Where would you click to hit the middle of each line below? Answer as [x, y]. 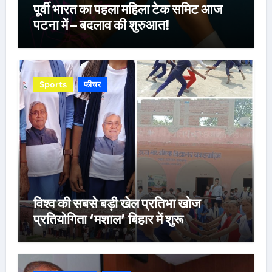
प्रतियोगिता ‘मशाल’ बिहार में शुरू [108, 219]
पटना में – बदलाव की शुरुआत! [101, 25]
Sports [53, 84]
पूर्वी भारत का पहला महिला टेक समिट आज [127, 9]
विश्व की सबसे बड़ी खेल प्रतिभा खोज [117, 203]
